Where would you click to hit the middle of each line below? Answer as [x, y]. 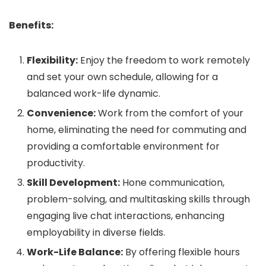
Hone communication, [172, 183]
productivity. [56, 163]
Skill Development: [73, 183]
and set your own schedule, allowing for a [122, 77]
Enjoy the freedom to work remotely [164, 60]
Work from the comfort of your [170, 113]
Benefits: [31, 25]
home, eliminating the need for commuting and [137, 130]
